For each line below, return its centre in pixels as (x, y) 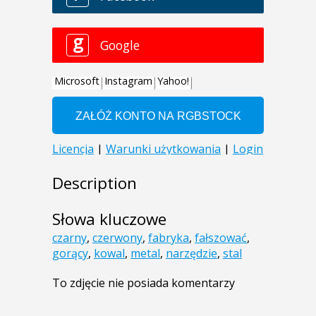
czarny (69, 238)
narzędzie (192, 254)
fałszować (221, 238)
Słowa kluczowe (109, 219)
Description (95, 183)
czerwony (117, 238)
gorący (70, 254)
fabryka (169, 238)
